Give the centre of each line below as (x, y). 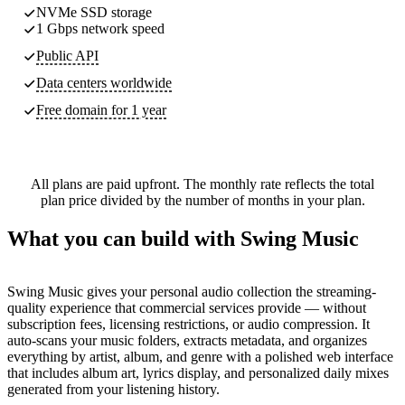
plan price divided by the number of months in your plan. (202, 200)
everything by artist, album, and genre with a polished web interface (200, 356)
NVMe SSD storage (94, 12)
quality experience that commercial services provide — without (187, 307)
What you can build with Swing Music (183, 238)
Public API (67, 55)
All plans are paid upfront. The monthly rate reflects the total (202, 184)
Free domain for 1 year (101, 109)
